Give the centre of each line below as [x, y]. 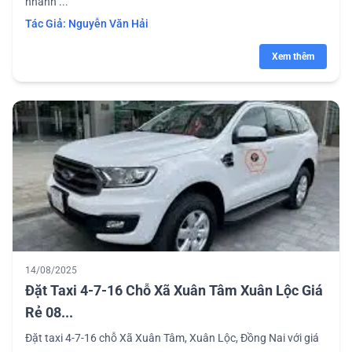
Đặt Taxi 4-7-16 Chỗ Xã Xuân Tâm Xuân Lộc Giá [174, 290]
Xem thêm [293, 56]
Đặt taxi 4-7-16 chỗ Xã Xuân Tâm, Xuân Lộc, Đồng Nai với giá [172, 337]
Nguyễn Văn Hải [108, 23]
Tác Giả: [47, 23]
